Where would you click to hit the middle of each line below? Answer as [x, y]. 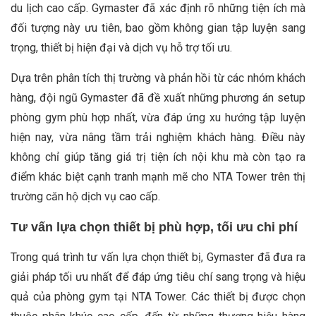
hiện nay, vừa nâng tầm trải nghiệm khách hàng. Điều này [158, 137]
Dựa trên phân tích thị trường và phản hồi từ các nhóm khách [158, 78]
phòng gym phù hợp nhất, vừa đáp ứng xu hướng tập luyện [158, 117]
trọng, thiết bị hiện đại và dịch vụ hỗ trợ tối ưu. [121, 47]
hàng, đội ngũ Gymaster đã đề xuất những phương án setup [158, 97]
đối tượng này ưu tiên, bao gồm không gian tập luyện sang [158, 28]
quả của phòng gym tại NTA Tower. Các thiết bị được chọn [158, 296]
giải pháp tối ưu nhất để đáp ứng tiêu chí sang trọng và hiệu [158, 276]
